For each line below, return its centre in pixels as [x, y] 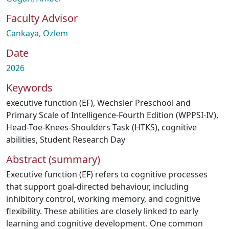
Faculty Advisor [42, 18]
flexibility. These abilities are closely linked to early [102, 211]
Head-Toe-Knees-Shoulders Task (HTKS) [82, 127]
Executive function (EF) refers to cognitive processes [107, 174]
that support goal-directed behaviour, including [97, 187]
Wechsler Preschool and [144, 103]
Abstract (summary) [53, 159]
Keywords [29, 88]
